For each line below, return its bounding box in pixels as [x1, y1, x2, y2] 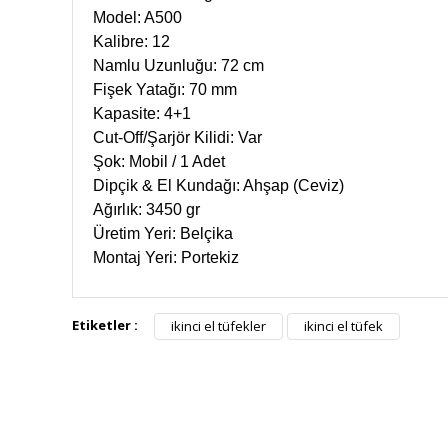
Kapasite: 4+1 [93, 104, 191, 122]
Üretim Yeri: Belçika [93, 224, 233, 242]
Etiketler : [72, 315, 138, 334]
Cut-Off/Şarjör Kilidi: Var [93, 128, 262, 146]
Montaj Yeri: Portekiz [93, 248, 239, 266]
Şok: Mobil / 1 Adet [93, 152, 225, 170]
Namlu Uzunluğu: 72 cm [93, 56, 264, 74]
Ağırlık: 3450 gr [93, 200, 200, 218]
